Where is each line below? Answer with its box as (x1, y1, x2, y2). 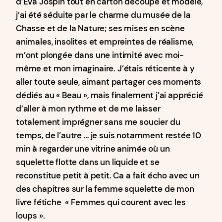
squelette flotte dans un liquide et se (16, 157, 160, 167)
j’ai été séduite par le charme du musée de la (16, 9, 191, 20)
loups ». (16, 210, 45, 221)
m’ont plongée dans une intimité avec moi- (16, 50, 184, 60)
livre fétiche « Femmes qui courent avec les (16, 197, 186, 208)
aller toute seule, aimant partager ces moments (16, 76, 202, 87)
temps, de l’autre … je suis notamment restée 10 (16, 130, 202, 141)
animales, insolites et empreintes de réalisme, (16, 36, 194, 47)
